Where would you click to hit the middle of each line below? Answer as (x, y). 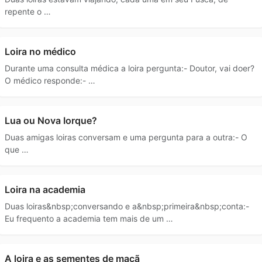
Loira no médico (40, 51)
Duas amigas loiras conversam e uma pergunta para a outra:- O (126, 137)
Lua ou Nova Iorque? (51, 120)
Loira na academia (45, 189)
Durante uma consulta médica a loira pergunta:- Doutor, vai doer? (130, 68)
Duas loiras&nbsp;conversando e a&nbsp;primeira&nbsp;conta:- (127, 206)
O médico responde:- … (50, 80)
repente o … (28, 11)
